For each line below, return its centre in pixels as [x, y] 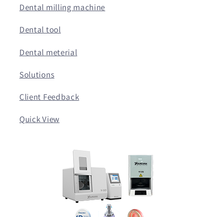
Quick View [39, 119]
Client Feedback [49, 97]
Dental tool [40, 30]
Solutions [37, 74]
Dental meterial [48, 52]
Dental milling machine [62, 7]
